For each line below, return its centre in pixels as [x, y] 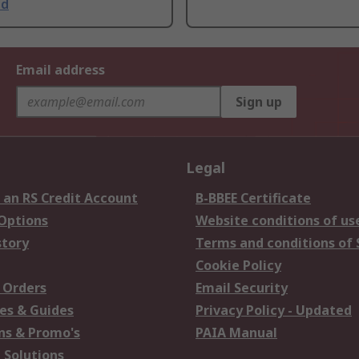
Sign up [259, 102]
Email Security [242, 288]
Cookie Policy [238, 266]
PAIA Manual [236, 333]
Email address [61, 70]
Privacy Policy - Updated [274, 311]
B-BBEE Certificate [253, 198]
